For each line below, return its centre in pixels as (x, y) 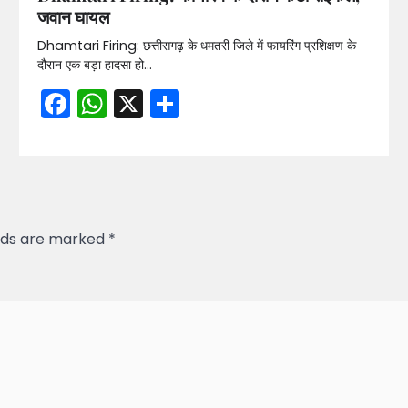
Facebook (139, 104)
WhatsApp (181, 104)
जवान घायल (73, 17)
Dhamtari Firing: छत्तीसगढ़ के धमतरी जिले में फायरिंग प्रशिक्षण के (196, 46)
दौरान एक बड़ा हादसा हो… (94, 65)
